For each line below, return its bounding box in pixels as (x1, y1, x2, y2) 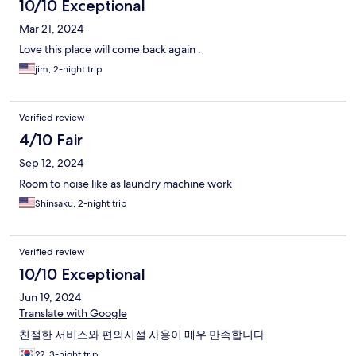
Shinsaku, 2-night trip (35, 196, 127, 210)
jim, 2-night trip (35, 62, 103, 75)
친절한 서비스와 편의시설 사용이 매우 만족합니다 (19, 327, 265, 342)
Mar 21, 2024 (19, 21, 83, 36)
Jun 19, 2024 (19, 289, 81, 304)
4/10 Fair (19, 130, 83, 149)
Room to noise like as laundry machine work (19, 176, 232, 191)
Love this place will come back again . (19, 41, 201, 56)
